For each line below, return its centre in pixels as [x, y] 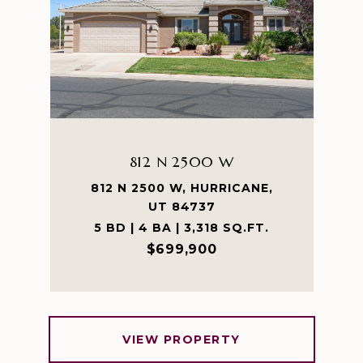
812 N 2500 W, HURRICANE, [181, 188]
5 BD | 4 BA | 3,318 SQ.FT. [181, 228]
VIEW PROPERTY [181, 340]
